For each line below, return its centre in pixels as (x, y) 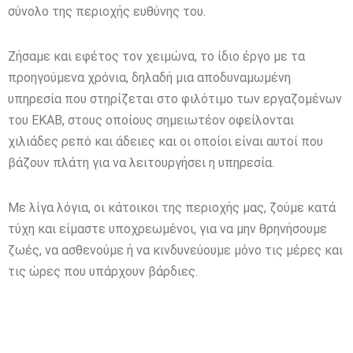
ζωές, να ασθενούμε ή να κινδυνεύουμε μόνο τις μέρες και (175, 250)
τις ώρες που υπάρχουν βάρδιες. (103, 271)
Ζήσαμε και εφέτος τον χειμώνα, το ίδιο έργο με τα (156, 56)
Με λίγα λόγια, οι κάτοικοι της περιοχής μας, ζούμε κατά (172, 207)
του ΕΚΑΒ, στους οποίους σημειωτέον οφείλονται (151, 120)
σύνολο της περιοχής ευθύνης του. (107, 11)
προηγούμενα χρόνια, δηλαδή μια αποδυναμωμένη (149, 77)
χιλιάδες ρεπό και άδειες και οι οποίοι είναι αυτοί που (165, 141)
